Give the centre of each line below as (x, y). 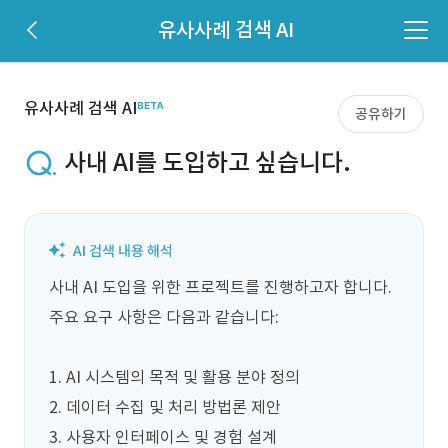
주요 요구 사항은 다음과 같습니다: (166, 317)
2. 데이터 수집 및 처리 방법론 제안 (165, 407)
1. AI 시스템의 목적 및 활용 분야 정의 (174, 377)
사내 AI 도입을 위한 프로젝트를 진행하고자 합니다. (222, 287)
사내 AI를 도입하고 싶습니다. (207, 162)
